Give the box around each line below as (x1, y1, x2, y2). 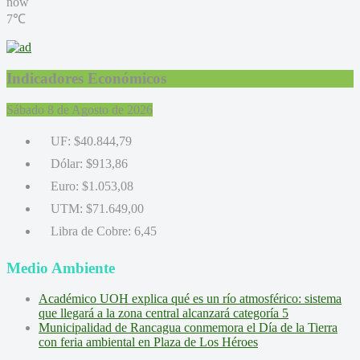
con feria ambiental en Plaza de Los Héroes (39, 335, 258, 350)
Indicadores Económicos (6, 69, 166, 87)
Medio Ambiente (6, 259, 115, 276)
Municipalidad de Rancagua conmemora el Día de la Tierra (39, 321, 337, 335)
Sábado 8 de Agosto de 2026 (6, 102, 153, 117)
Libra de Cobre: (51, 223, 131, 238)
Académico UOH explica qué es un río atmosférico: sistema (39, 292, 342, 306)
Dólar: (51, 156, 83, 170)
